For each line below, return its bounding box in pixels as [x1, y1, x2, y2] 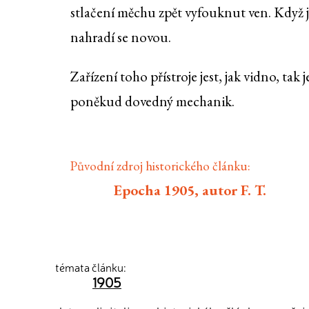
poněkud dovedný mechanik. [70, 92, 235, 111]
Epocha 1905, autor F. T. [114, 181, 267, 200]
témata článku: [55, 259, 126, 275]
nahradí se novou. [70, 28, 171, 47]
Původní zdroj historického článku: [70, 157, 250, 175]
